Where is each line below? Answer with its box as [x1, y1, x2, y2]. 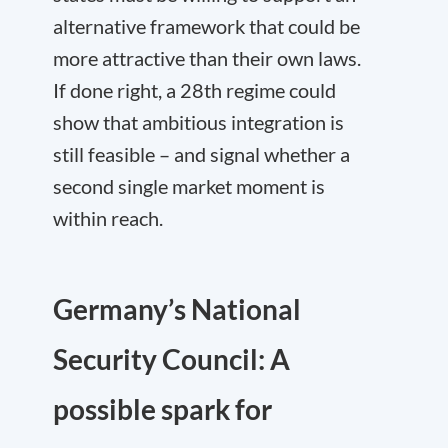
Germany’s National [53, 292, 301, 326]
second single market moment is [53, 174, 325, 198]
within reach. [53, 206, 163, 230]
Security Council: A [53, 342, 290, 376]
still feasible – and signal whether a [53, 142, 350, 166]
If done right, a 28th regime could [53, 78, 336, 102]
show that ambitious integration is [53, 110, 344, 134]
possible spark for [53, 392, 272, 426]
